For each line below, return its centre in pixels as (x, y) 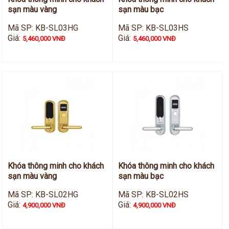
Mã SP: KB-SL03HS (153, 28)
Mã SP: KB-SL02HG (43, 195)
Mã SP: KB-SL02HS (153, 195)
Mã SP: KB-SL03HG (43, 28)
